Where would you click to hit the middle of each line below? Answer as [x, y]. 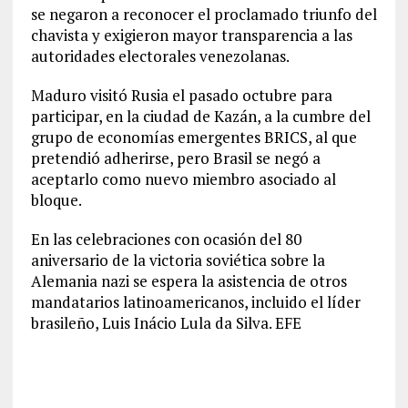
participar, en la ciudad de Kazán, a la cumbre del [200, 116]
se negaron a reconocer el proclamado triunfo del [204, 14]
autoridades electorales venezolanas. [160, 56]
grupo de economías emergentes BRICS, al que [194, 137]
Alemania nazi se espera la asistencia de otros [189, 281]
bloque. [56, 200]
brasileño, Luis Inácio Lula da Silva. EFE [166, 323]
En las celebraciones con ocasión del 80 [166, 239]
